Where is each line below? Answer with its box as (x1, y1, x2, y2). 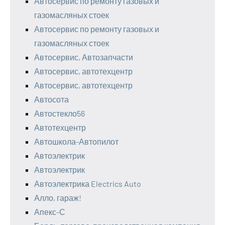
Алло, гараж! (34, 193, 81, 203)
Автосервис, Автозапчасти (34, 52, 133, 62)
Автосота (34, 94, 69, 104)
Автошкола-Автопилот (34, 137, 119, 147)
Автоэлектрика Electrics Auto (34, 179, 141, 189)
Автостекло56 (34, 108, 85, 119)
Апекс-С (34, 207, 65, 217)
